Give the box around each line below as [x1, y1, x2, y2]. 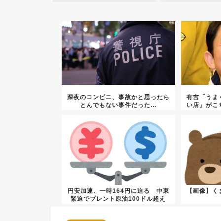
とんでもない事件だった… [79, 102, 157, 109]
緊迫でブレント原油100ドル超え [71, 195, 166, 203]
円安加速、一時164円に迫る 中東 [67, 187, 169, 195]
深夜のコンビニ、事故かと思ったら [67, 94, 170, 101]
